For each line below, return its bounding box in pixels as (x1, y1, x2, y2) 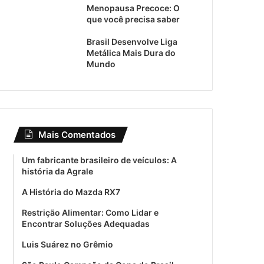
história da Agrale (22, 166, 94, 176)
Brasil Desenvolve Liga (87, 36, 178, 47)
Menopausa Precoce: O (87, 2, 180, 13)
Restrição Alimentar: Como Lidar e (22, 207, 159, 217)
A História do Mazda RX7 (22, 186, 121, 197)
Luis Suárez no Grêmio (22, 239, 114, 249)
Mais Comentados (38, 128, 116, 140)
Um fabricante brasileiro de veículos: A (22, 154, 177, 165)
